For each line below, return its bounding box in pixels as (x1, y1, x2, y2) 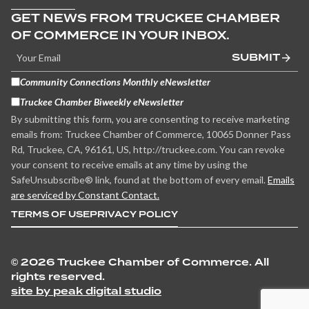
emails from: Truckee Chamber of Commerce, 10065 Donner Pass (11, 128, 291, 141)
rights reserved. (11, 271, 105, 283)
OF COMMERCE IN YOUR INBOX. (11, 29, 230, 43)
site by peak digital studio (11, 286, 161, 297)
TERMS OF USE (11, 209, 90, 220)
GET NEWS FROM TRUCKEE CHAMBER (11, 12, 280, 26)
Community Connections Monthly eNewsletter (20, 76, 210, 88)
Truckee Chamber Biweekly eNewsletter (20, 96, 183, 108)
